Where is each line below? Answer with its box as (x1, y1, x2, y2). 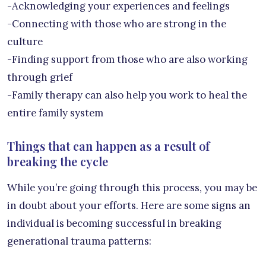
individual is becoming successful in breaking (7, 216, 221, 230)
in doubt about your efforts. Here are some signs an (7, 198, 251, 212)
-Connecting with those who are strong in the (7, 17, 226, 30)
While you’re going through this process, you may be (7, 180, 257, 194)
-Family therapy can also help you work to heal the (7, 88, 247, 102)
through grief (7, 70, 72, 84)
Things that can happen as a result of (7, 137, 210, 154)
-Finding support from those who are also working (7, 52, 248, 66)
